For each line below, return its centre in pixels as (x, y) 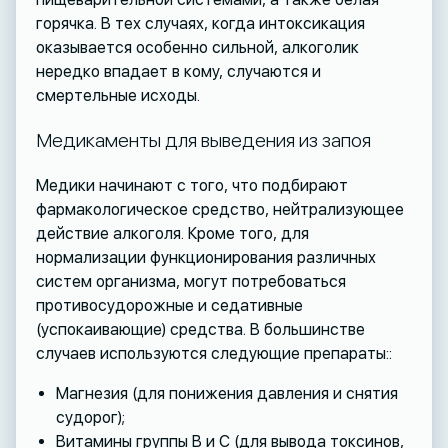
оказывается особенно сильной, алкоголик (197, 47)
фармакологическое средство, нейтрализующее (219, 209)
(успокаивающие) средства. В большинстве (200, 329)
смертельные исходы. (117, 95)
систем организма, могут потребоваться (190, 281)
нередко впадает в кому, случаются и (178, 71)
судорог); (90, 417)
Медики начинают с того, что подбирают (191, 185)
